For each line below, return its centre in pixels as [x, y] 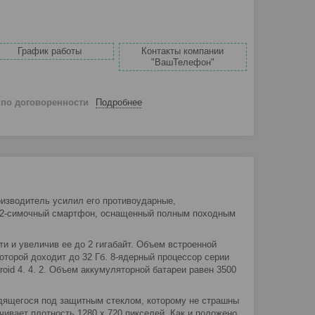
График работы [50, 51]
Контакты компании [183, 51]
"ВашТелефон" [182, 63]
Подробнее [119, 102]
